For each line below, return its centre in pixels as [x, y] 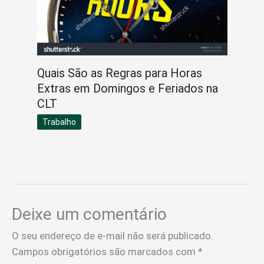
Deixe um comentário [89, 214]
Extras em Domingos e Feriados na [127, 89]
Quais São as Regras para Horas [119, 73]
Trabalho [59, 122]
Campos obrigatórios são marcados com [105, 251]
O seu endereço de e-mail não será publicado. [113, 235]
